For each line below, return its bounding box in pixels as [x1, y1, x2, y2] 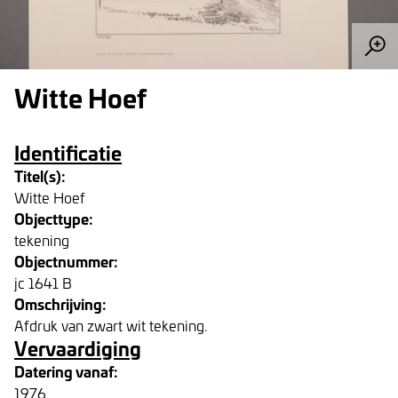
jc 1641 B [14, 273, 72, 292]
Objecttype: [14, 207, 93, 229]
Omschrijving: [14, 292, 107, 314]
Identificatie [14, 138, 122, 167]
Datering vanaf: [14, 360, 118, 382]
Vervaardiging [14, 333, 141, 362]
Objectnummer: [14, 250, 118, 272]
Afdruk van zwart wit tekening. [14, 315, 207, 335]
